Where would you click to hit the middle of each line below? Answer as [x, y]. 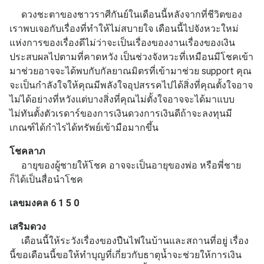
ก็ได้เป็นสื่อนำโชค [46, 179]
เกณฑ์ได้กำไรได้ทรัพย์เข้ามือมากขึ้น [84, 127]
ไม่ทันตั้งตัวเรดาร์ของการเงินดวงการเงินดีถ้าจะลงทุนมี [121, 113]
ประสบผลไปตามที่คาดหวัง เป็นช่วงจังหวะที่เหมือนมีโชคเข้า [131, 57]
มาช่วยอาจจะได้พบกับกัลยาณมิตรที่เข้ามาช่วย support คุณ [131, 71]
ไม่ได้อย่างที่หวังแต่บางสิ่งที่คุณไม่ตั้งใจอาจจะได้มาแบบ [122, 99]
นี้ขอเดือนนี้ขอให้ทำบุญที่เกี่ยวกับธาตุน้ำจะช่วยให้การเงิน [126, 255]
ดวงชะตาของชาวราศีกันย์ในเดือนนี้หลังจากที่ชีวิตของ [126, 14]
